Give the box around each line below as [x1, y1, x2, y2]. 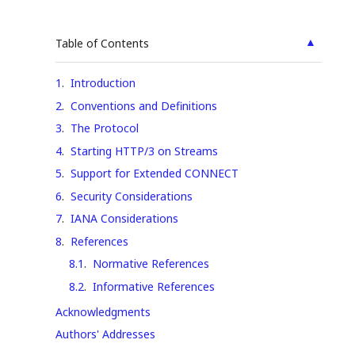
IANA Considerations [71, 211, 178, 226]
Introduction [71, 75, 136, 90]
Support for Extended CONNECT [71, 166, 239, 181]
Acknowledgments [55, 303, 151, 319]
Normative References [92, 256, 209, 271]
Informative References [92, 278, 215, 294]
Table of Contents [55, 35, 149, 51]
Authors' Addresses [55, 326, 155, 342]
